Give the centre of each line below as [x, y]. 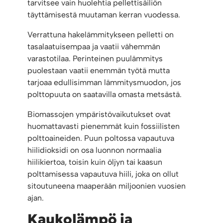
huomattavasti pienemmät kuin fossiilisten [104, 126]
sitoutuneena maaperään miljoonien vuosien [107, 186]
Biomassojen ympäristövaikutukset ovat [99, 114]
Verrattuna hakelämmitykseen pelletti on [101, 35]
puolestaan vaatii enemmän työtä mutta [99, 71]
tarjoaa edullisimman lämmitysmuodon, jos [105, 83]
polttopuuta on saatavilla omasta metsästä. [105, 95]
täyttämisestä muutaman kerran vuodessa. [104, 15]
